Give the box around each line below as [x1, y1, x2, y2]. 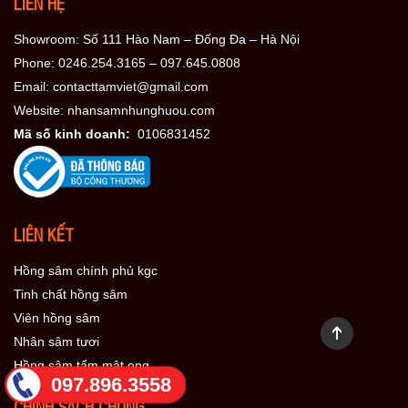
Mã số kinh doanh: [14, 126, 138, 141]
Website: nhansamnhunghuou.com [14, 102, 215, 117]
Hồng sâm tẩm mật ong [14, 357, 149, 372]
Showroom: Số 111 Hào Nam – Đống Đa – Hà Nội [14, 31, 300, 46]
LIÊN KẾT [14, 222, 74, 245]
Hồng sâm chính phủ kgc [14, 262, 158, 278]
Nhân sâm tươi [14, 333, 99, 349]
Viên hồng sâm [14, 310, 100, 325]
